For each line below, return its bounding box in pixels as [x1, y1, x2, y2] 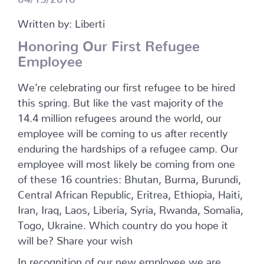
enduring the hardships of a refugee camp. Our [18, 142, 238, 150]
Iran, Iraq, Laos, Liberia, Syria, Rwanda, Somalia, [18, 203, 243, 211]
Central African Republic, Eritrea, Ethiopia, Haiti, [18, 188, 243, 196]
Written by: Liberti [18, 17, 105, 25]
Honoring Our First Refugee [18, 38, 200, 47]
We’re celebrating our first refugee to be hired [18, 81, 235, 88]
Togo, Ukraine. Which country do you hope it [18, 219, 228, 226]
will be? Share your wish [18, 234, 133, 242]
